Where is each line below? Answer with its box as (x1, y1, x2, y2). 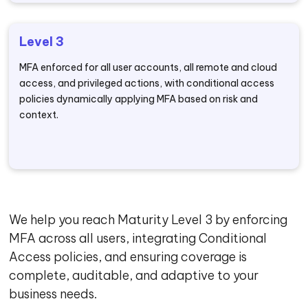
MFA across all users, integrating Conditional (9, 230, 267, 246)
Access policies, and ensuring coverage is (9, 249, 247, 265)
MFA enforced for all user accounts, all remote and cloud (19, 61, 278, 74)
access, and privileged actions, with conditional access (19, 77, 275, 89)
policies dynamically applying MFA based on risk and (19, 93, 258, 105)
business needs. (9, 286, 98, 302)
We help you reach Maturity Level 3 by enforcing (9, 212, 288, 228)
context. (19, 109, 59, 121)
